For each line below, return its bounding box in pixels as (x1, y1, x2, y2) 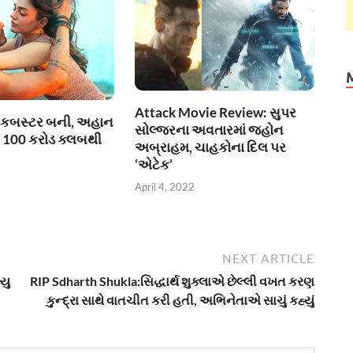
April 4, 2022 (135, 180, 195, 194)
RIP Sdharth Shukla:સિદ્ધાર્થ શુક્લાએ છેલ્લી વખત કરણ (30, 273, 314, 288)
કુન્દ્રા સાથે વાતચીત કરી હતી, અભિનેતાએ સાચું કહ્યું (46, 292, 314, 307)
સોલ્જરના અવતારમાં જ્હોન (135, 121, 284, 138)
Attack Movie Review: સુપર (135, 103, 297, 121)
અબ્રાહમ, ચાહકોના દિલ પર (135, 138, 287, 155)
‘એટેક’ (135, 155, 173, 173)
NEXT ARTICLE (222, 251, 314, 266)
